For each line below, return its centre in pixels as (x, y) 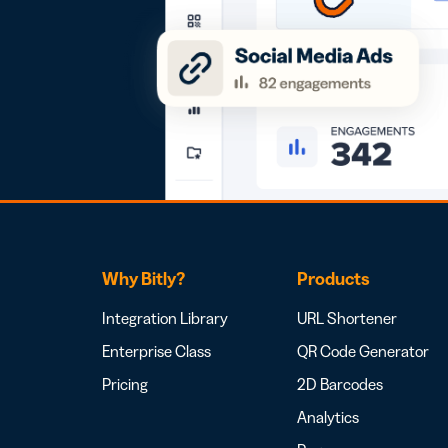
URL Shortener (347, 317)
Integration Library (165, 317)
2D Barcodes (340, 383)
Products (333, 278)
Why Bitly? (143, 278)
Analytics (328, 416)
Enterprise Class (156, 350)
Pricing (125, 383)
